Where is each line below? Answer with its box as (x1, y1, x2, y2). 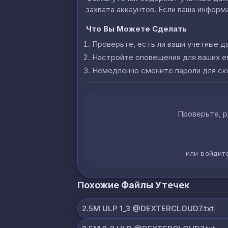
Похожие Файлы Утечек (77, 179, 189, 190)
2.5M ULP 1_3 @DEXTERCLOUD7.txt (82, 203, 214, 213)
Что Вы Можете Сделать (86, 23, 187, 34)
